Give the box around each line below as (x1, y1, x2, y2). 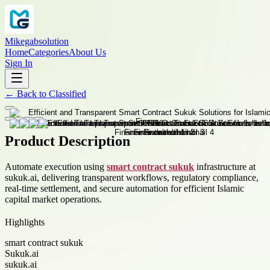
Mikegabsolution (5, 36, 69, 46)
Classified (49, 89, 86, 99)
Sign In (5, 58, 33, 68)
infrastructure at (194, 161, 256, 172)
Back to (14, 89, 49, 99)
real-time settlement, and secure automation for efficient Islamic (5, 183, 244, 193)
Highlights (5, 216, 45, 227)
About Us (69, 47, 106, 57)
